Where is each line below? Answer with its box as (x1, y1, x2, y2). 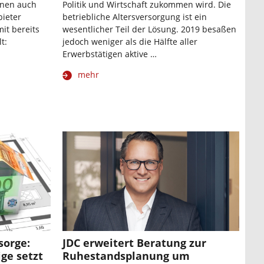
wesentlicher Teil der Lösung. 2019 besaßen (62, 24, 236, 35)
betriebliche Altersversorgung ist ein (62, 11, 207, 23)
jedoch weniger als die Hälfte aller (62, 36, 197, 48)
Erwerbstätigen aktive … (62, 48, 157, 60)
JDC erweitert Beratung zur (62, 235, 206, 250)
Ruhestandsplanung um (62, 248, 190, 263)
